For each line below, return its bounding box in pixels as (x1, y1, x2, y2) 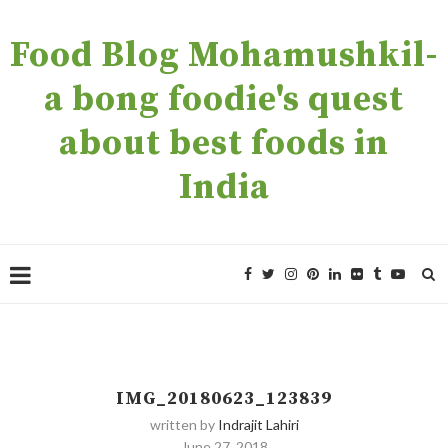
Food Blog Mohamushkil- (10, 34, 438, 78)
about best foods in (59, 122, 389, 166)
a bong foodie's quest (44, 78, 404, 122)
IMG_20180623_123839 (116, 387, 332, 410)
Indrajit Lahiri (217, 416, 299, 433)
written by (149, 416, 218, 433)
